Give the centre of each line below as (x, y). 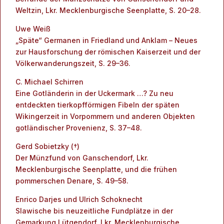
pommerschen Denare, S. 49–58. (72, 181)
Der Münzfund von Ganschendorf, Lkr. (82, 158)
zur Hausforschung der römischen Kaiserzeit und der (108, 52)
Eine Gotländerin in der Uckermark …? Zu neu (94, 93)
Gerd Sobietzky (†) (47, 146)
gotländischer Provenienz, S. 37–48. (79, 128)
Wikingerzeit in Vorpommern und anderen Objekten (105, 116)
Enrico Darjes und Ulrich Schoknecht (79, 199)
